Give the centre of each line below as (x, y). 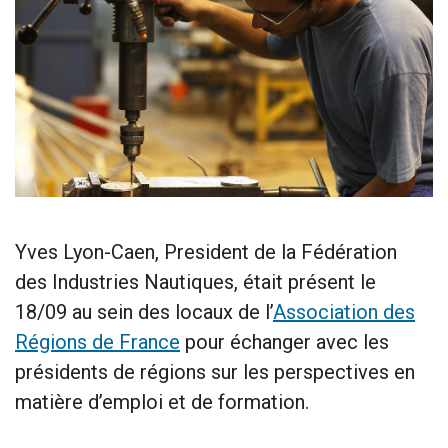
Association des (344, 311)
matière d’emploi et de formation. (162, 401)
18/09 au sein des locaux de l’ (144, 311)
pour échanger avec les (284, 341)
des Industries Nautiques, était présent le (195, 281)
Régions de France (97, 341)
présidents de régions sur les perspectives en (215, 371)
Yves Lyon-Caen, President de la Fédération (206, 251)
